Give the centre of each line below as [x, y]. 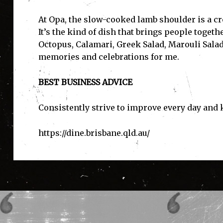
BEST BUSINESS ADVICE [85, 82]
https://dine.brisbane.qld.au [92, 133]
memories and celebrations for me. [109, 57]
